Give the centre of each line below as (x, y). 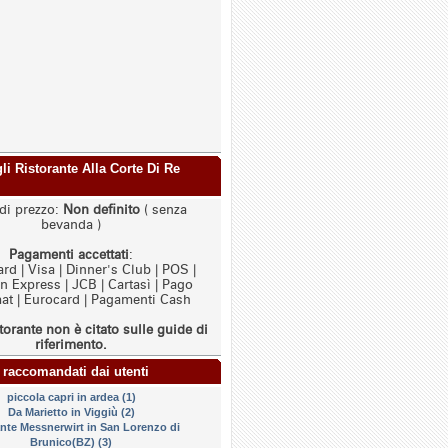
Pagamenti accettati (69, 254)
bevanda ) (71, 224)
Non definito (101, 209)
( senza (163, 209)
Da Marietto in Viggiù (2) (71, 412)
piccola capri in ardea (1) (71, 397)
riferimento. (71, 344)
